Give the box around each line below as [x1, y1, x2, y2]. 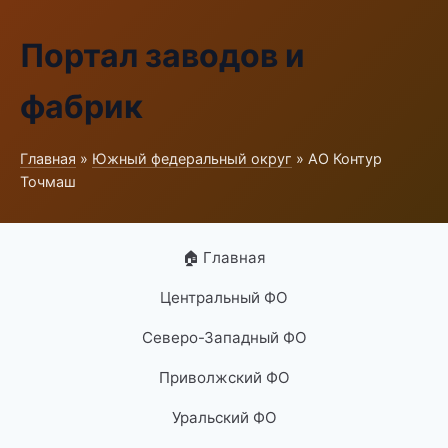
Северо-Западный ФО [141, 328, 307, 347]
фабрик [20, 87, 143, 126]
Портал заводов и [20, 36, 305, 75]
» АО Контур [292, 150, 382, 167]
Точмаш [20, 173, 76, 190]
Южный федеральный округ [92, 150, 292, 167]
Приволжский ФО [158, 368, 290, 387]
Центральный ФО [160, 288, 288, 307]
